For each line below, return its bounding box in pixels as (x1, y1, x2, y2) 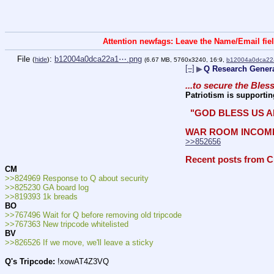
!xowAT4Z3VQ (55, 256, 109, 266)
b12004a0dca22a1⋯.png (54, 54, 142, 64)
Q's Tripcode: (5, 256, 55, 266)
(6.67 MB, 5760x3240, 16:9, (144, 56, 226, 63)
